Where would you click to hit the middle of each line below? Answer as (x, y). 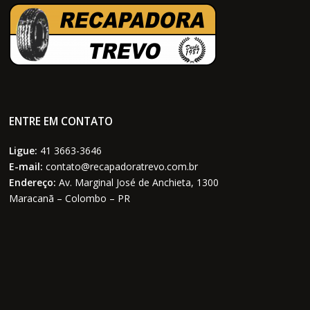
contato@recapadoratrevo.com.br (121, 167)
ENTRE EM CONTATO (61, 122)
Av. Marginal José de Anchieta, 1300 (138, 183)
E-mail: (26, 167)
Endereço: (33, 183)
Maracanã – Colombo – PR (70, 199)
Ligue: (24, 151)
